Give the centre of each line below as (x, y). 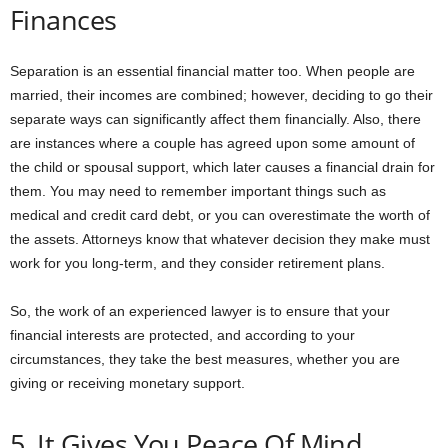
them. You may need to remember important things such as (198, 190)
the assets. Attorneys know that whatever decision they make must (220, 238)
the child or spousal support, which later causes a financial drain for (222, 166)
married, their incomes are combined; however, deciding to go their (221, 94)
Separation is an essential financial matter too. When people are (212, 70)
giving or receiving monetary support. (127, 382)
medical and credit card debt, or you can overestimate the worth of (220, 214)
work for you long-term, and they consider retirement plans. (197, 262)
